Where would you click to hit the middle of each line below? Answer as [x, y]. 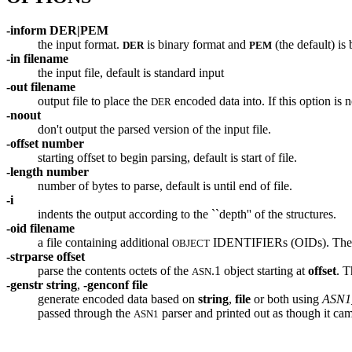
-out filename [41, 86]
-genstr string [42, 284]
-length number [48, 171]
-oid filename [40, 228]
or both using [286, 299]
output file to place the [94, 101]
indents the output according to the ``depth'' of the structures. [187, 214]
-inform [26, 30]
